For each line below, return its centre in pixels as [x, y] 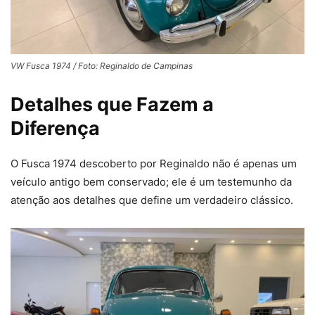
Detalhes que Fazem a [112, 105]
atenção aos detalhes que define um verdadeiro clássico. [152, 200]
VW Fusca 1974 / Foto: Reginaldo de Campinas [102, 66]
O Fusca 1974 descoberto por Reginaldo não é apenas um [154, 164]
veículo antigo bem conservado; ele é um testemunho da [151, 182]
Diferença [55, 129]
